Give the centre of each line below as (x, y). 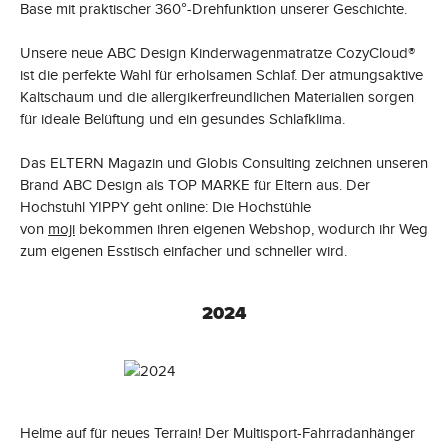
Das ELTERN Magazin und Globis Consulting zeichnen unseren (224, 162)
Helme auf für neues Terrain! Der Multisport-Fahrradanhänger (217, 432)
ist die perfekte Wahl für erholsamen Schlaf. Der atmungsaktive (221, 74)
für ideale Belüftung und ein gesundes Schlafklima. (182, 118)
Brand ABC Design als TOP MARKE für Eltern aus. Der (195, 184)
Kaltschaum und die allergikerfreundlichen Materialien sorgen (217, 96)
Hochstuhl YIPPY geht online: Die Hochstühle (165, 206)
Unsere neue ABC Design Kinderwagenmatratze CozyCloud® (217, 52)
